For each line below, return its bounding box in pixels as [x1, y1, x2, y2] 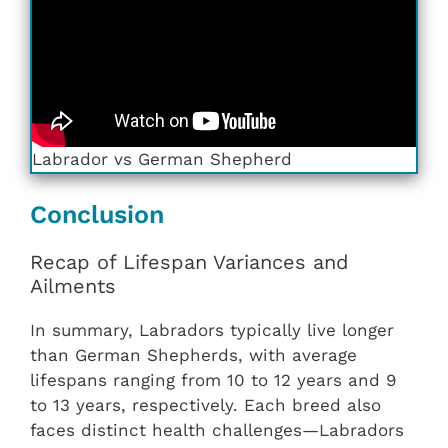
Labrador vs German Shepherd [32, 149, 292, 170]
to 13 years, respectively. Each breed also [30, 394, 381, 415]
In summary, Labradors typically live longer [30, 319, 394, 340]
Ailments [30, 273, 116, 298]
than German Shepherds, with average [30, 344, 357, 365]
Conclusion [30, 199, 164, 229]
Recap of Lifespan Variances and [30, 249, 349, 274]
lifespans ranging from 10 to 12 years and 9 [30, 369, 396, 390]
